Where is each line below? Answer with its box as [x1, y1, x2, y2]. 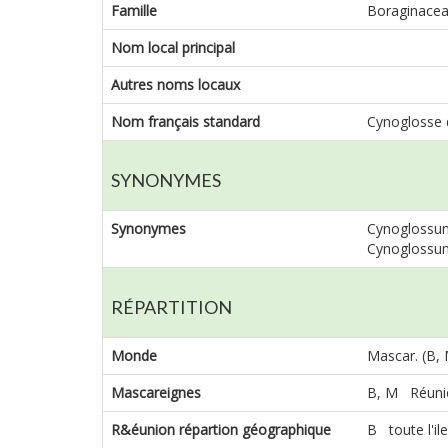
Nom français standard [111, 111, 260, 131]
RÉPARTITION [111, 295, 232, 318]
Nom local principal [111, 37, 235, 57]
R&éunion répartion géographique [111, 419, 331, 439]
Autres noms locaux [111, 74, 240, 94]
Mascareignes [111, 382, 201, 402]
